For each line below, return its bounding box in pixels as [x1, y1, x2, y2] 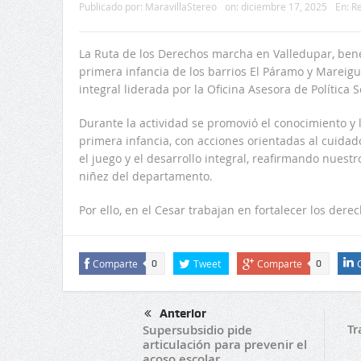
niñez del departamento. [78, 168, 213, 185]
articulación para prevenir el [142, 336, 307, 354]
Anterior [159, 306, 206, 322]
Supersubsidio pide [142, 322, 252, 339]
